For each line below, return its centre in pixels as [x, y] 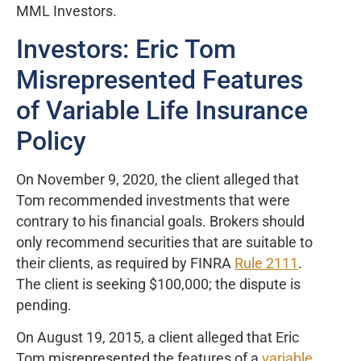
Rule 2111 [266, 263]
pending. [44, 305]
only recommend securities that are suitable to [164, 242]
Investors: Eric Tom [126, 49]
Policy [51, 141]
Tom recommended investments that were [153, 200]
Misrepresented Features [160, 79]
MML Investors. [70, 12]
